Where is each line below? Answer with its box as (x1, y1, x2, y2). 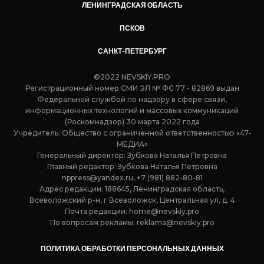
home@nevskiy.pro (129, 206, 199, 216)
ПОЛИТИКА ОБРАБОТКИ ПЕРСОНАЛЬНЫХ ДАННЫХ (40, 243, 224, 253)
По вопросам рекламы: (49, 217, 137, 227)
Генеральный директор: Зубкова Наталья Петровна (37, 150, 227, 160)
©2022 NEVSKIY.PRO (94, 72, 170, 81)
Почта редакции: (65, 206, 129, 216)
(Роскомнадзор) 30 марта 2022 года (64, 117, 200, 126)
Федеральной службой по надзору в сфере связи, (37, 94, 227, 104)
